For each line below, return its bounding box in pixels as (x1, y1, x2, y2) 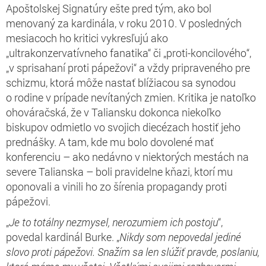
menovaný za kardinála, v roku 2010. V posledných (6, 15, 242, 30)
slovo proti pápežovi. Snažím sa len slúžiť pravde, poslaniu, (6, 244, 259, 259)
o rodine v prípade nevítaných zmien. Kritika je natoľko (6, 90, 256, 104)
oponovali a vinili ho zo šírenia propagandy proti (6, 179, 227, 194)
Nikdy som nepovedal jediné (119, 229, 241, 244)
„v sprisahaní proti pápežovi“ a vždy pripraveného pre (6, 60, 250, 75)
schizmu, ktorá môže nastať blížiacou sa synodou (6, 75, 236, 90)
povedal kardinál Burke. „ (6, 229, 119, 244)
